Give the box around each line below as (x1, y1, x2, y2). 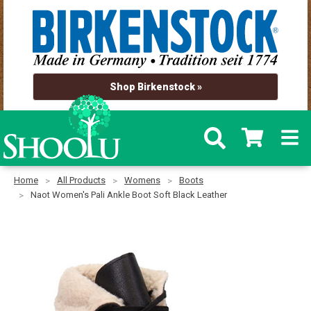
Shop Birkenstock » (109, 81, 202, 92)
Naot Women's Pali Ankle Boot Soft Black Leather (31, 190, 227, 201)
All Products (57, 175, 106, 186)
